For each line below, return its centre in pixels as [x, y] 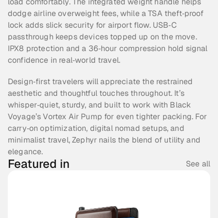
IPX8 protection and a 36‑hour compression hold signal [108, 48]
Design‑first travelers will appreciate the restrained [100, 82]
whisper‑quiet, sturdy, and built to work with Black [100, 105]
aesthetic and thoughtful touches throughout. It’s [96, 93]
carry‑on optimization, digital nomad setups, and [96, 128]
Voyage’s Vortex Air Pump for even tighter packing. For [108, 117]
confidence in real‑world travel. [64, 60]
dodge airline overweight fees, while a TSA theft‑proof [106, 13]
